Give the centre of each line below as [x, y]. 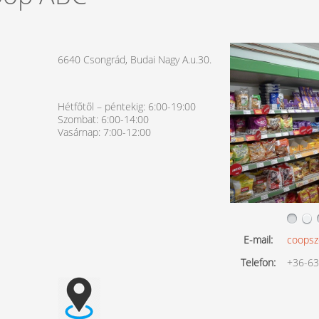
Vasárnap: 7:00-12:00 [104, 132]
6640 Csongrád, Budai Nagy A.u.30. [134, 59]
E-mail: [258, 239]
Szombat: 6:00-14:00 [103, 119]
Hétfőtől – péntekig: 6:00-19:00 [126, 106]
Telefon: [258, 262]
